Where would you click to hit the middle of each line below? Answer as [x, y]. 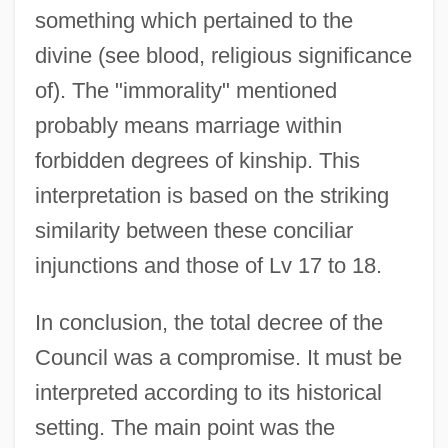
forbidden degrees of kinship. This [197, 160]
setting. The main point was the [184, 427]
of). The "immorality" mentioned [185, 90]
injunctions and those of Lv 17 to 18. [208, 265]
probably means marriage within [188, 125]
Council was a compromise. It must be [218, 357]
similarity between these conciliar [193, 230]
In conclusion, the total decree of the [208, 322]
